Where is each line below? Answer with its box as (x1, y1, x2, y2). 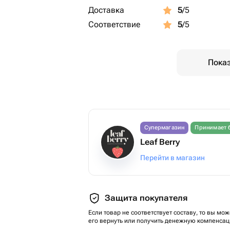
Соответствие (88, 20, 140, 29)
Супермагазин (144, 124, 185, 131)
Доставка (88, 5, 124, 15)
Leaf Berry (140, 137, 180, 147)
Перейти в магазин (140, 154, 205, 162)
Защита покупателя (105, 193, 187, 203)
